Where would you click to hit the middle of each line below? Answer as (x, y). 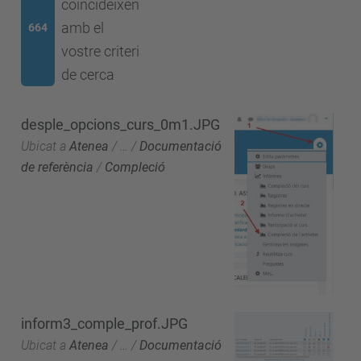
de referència (57, 167)
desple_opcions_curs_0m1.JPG (120, 124)
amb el (82, 28)
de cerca (87, 75)
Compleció (135, 167)
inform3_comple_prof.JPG (104, 323)
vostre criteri (100, 51)
